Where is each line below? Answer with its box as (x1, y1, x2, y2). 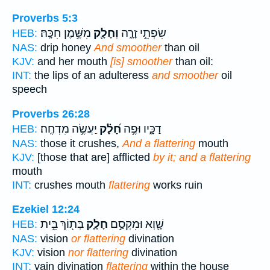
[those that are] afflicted (34, 151, 153, 163)
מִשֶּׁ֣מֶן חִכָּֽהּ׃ (40, 27, 91, 40)
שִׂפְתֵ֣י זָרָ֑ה (119, 27, 166, 40)
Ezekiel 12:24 (12, 203, 80, 216)
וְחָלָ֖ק (91, 27, 119, 40)
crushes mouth (31, 178, 108, 191)
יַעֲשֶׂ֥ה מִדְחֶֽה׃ (40, 122, 97, 136)
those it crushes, (37, 137, 122, 149)
